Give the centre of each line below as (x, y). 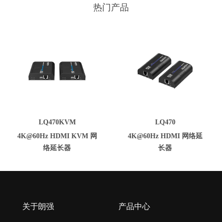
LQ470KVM (57, 122)
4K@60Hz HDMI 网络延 (165, 136)
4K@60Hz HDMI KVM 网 (57, 136)
